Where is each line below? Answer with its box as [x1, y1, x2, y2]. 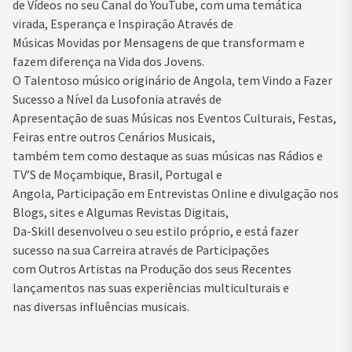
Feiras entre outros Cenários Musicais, [13, 128, 215, 145]
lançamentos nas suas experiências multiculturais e [13, 279, 289, 295]
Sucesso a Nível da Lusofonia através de [13, 90, 222, 107]
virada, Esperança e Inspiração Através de [13, 15, 233, 31]
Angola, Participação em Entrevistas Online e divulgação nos [13, 185, 339, 201]
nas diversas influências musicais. [13, 298, 189, 314]
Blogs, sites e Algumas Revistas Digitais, [13, 203, 229, 220]
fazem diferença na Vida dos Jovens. [13, 53, 204, 69]
